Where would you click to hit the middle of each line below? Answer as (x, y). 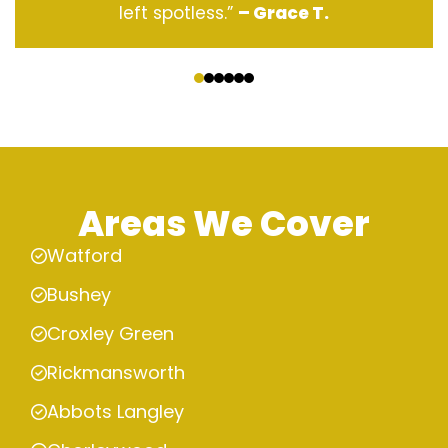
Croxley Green (110, 334)
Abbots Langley (115, 412)
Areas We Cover (224, 224)
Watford (84, 256)
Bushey (79, 295)
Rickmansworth (116, 373)
